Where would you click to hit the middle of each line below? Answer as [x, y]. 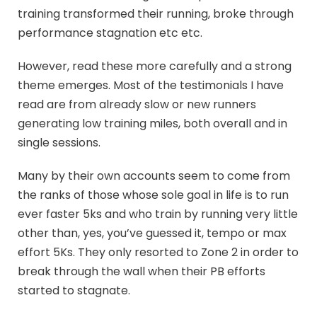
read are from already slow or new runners [137, 104]
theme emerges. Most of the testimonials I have [151, 85]
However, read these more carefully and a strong [155, 66]
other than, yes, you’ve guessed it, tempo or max [152, 233]
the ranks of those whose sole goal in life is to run [153, 195]
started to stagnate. [74, 290]
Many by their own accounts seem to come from [154, 175]
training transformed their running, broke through [156, 13]
